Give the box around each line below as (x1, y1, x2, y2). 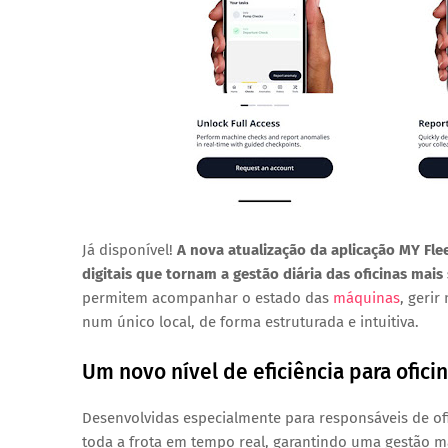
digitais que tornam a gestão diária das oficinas (82, 265, 411, 283)
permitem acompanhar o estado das (82, 289, 333, 307)
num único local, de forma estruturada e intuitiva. (82, 313, 419, 331)
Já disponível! (82, 241, 173, 259)
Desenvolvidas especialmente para (82, 409, 319, 427)
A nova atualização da (177, 241, 331, 259)
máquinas (333, 289, 400, 307)
